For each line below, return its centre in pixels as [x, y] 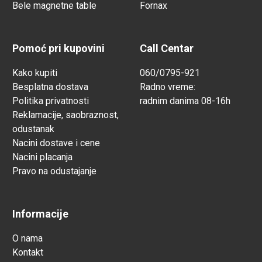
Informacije [40, 214]
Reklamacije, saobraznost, [65, 115]
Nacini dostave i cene [56, 143]
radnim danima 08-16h [185, 101]
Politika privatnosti [51, 101]
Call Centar [167, 48]
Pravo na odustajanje [54, 171]
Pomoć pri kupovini [58, 48]
